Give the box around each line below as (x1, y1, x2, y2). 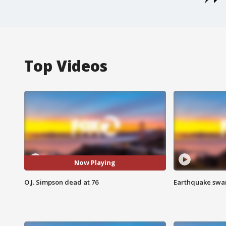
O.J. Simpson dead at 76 (24, 177, 98, 187)
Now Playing (74, 158, 116, 167)
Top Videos (24, 55, 107, 76)
